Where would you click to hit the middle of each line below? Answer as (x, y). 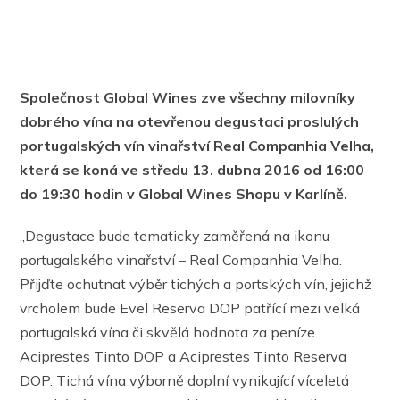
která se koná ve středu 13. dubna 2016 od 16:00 (192, 170)
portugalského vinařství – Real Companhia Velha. (181, 260)
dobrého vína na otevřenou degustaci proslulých (190, 121)
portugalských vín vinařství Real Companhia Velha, (197, 146)
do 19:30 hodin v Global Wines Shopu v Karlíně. (184, 194)
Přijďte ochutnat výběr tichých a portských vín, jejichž (196, 284)
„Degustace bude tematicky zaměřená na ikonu (175, 236)
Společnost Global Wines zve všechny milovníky (188, 97)
